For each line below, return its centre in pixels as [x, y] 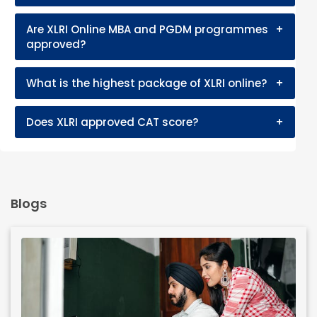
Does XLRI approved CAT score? [112, 122]
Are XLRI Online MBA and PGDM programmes [147, 29]
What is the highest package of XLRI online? [146, 83]
